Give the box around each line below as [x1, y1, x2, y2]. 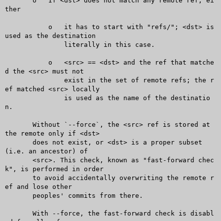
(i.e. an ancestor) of [4, 147, 88, 155]
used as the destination [4, 32, 96, 39]
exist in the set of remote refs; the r [4, 76, 37, 84]
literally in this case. [4, 40, 37, 48]
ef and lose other [4, 183, 72, 190]
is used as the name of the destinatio [4, 94, 37, 102]
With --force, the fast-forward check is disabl [4, 209, 33, 217]
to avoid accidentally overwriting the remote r [4, 174, 33, 182]
